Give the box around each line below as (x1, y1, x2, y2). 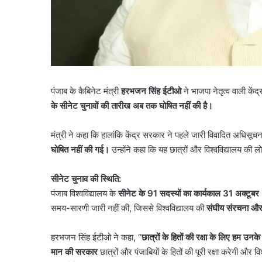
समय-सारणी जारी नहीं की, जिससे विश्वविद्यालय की (51, 202, 206, 213)
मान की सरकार (51, 246, 98, 257)
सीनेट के (118, 187, 147, 199)
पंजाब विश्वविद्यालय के (51, 187, 118, 199)
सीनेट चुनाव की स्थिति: (51, 173, 121, 184)
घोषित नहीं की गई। (51, 143, 109, 155)
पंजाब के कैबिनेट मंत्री (51, 85, 121, 96)
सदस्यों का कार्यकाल (160, 187, 223, 199)
